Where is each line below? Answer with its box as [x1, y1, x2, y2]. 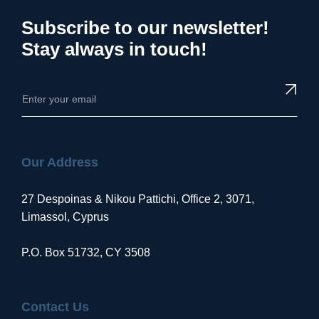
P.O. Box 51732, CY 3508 [21, 246, 150, 259]
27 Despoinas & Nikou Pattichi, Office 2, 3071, [21, 193, 254, 206]
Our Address [21, 155, 98, 170]
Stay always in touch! [21, 38, 207, 61]
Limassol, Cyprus [21, 211, 109, 224]
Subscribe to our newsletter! [21, 17, 269, 39]
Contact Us [21, 300, 89, 315]
